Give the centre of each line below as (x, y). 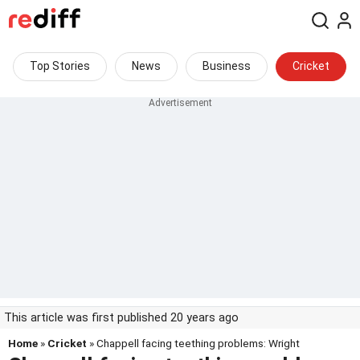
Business (227, 66)
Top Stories (60, 66)
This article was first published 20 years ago (121, 318)
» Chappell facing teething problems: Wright (193, 343)
